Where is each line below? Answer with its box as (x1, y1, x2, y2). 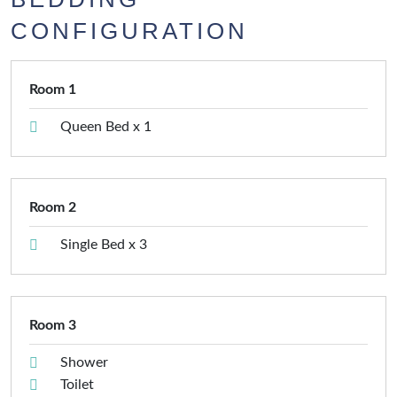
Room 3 (29, 318, 76, 333)
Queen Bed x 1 (60, 120, 152, 135)
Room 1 (29, 82, 76, 97)
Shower (60, 355, 108, 370)
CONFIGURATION (11, 18, 248, 45)
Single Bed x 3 (60, 237, 147, 253)
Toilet (60, 378, 94, 393)
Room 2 (29, 200, 76, 215)
